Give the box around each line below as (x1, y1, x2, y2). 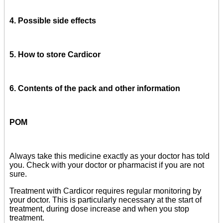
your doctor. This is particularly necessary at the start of (9, 196, 202, 205)
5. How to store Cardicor (9, 50, 101, 59)
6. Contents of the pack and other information (9, 84, 180, 93)
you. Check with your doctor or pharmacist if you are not (9, 161, 204, 170)
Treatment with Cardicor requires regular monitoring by (9, 187, 201, 196)
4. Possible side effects (9, 16, 96, 25)
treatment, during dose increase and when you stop (9, 205, 189, 214)
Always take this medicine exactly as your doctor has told (9, 152, 210, 161)
